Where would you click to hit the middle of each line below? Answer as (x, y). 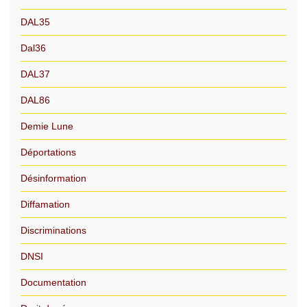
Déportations (48, 152)
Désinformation (53, 178)
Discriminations (53, 230)
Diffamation (45, 204)
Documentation (53, 282)
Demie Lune (47, 126)
